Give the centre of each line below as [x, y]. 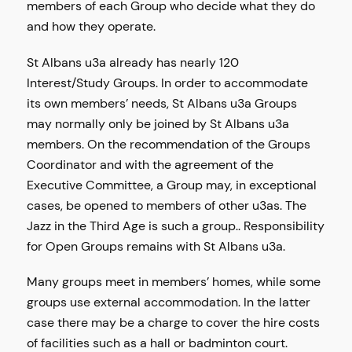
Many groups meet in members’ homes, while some [174, 282]
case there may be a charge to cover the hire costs [174, 323]
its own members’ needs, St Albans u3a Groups [162, 103]
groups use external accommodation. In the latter [169, 302]
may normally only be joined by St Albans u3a [158, 123]
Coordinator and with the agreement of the [150, 164]
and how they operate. [92, 27]
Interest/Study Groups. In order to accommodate [168, 82]
